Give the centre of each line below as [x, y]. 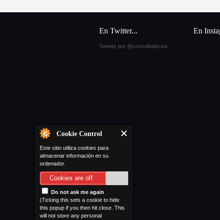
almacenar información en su [74, 156]
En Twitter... [118, 31]
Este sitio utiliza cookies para [74, 148]
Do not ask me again [77, 192]
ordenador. [53, 164]
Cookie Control [79, 134]
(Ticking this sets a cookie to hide [80, 200]
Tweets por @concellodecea [133, 46]
